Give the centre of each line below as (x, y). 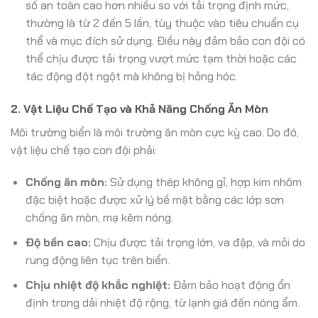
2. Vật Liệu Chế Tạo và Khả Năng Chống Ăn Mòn (139, 109)
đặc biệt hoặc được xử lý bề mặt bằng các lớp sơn (154, 200)
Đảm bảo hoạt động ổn (230, 285)
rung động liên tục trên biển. (97, 260)
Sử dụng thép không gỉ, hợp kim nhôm (204, 182)
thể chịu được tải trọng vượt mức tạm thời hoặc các (161, 58)
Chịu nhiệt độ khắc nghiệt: (98, 285)
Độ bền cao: (58, 242)
